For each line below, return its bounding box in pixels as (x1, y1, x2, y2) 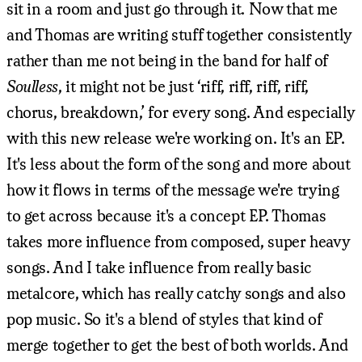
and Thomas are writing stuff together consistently (6, 24, 351, 44)
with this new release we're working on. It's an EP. (6, 128, 345, 147)
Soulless (6, 76, 58, 95)
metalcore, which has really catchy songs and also (6, 283, 346, 302)
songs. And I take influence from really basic (6, 257, 312, 276)
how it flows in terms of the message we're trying (6, 179, 339, 199)
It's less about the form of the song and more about (6, 154, 351, 173)
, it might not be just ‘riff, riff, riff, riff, (57, 76, 309, 95)
